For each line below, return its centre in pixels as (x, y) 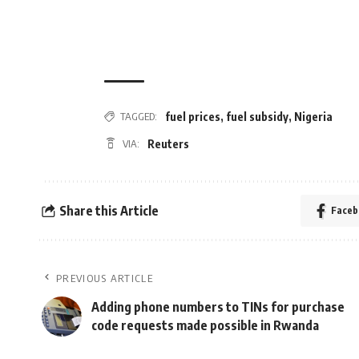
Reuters (168, 143)
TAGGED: (139, 117)
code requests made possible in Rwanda (205, 326)
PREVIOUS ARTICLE (105, 278)
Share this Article (109, 210)
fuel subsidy (257, 116)
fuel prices (193, 116)
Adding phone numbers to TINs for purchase (218, 307)
